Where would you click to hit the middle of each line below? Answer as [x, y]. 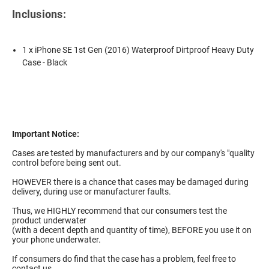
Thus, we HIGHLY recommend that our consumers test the [119, 211]
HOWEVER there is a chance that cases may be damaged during [130, 182]
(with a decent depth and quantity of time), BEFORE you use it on [132, 230]
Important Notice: [46, 134]
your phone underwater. [56, 240]
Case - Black [45, 62]
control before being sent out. [67, 163]
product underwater [49, 221]
